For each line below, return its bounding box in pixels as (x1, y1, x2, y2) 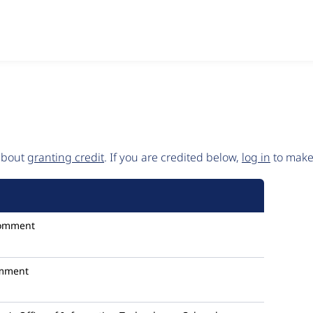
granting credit (27, 150, 104, 165)
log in (242, 150, 270, 165)
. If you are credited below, (104, 150, 242, 165)
